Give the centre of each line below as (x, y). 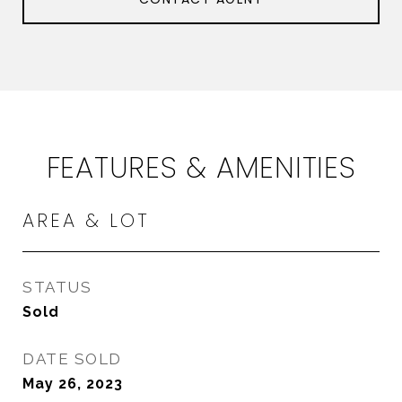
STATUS (57, 287)
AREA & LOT (86, 220)
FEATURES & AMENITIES (201, 167)
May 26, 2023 (73, 384)
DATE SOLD (72, 359)
